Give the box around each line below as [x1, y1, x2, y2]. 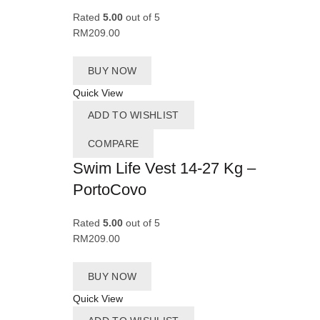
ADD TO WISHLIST [88, 109, 179, 121]
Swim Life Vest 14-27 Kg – [73, 159, 256, 178]
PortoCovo [73, 181, 146, 199]
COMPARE [88, 138, 139, 150]
